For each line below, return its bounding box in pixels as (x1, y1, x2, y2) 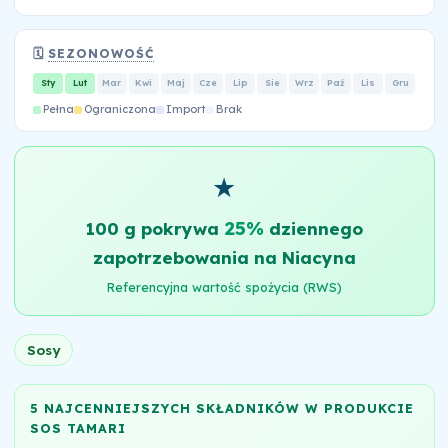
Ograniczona (83, 101, 156, 116)
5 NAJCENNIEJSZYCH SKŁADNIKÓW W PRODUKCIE (29, 400, 415, 417)
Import (165, 101, 206, 116)
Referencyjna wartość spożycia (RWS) (106, 278, 342, 295)
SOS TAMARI (29, 420, 126, 437)
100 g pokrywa (85, 218, 224, 240)
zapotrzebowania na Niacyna (92, 247, 356, 269)
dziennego (263, 218, 363, 240)
